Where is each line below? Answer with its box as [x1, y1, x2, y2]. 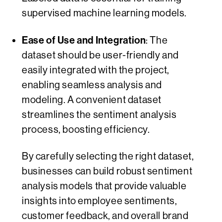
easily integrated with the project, [22, 64, 170, 76]
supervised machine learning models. [22, 7, 187, 19]
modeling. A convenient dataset [22, 94, 162, 106]
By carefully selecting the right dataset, [22, 151, 194, 163]
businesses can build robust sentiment [22, 166, 193, 177]
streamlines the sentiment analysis [22, 109, 177, 121]
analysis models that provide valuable [22, 180, 187, 192]
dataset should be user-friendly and [22, 50, 179, 61]
